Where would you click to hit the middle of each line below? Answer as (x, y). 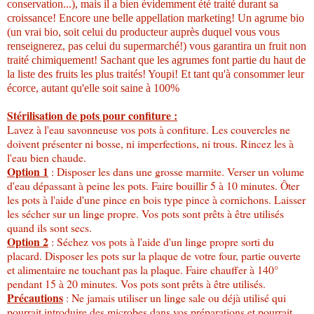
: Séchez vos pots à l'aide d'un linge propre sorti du (161, 241)
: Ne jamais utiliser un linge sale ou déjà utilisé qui (175, 297)
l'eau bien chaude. (47, 157)
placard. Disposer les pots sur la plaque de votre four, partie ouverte (154, 255)
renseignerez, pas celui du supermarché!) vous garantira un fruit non (157, 46)
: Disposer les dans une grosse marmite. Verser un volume (176, 171)
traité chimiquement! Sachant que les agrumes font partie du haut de (156, 60)
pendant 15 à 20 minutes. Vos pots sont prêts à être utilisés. (136, 283)
